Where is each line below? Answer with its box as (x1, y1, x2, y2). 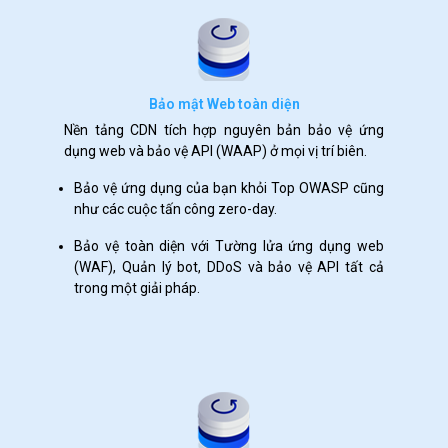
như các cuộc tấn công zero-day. (74, 201, 278, 217)
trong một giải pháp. (74, 280, 201, 296)
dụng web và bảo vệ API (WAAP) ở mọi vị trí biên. (64, 143, 368, 159)
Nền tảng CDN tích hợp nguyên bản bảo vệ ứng (64, 122, 384, 138)
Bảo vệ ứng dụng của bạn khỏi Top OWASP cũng (74, 180, 384, 196)
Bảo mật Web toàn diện (148, 96, 300, 112)
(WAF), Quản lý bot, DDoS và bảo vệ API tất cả (74, 259, 384, 275)
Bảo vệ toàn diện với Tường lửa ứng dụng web (74, 238, 384, 254)
